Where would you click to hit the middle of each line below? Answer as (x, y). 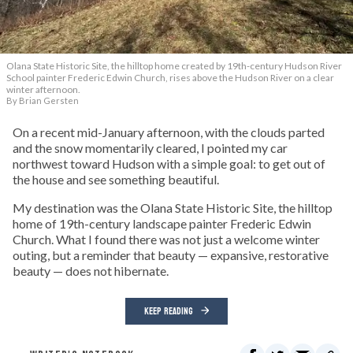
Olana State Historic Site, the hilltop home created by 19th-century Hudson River (174, 65)
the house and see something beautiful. (116, 179)
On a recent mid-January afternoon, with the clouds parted (169, 132)
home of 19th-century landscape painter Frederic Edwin (162, 223)
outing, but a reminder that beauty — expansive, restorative (171, 255)
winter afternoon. (43, 89)
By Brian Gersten (43, 100)
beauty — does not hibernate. (91, 270)
